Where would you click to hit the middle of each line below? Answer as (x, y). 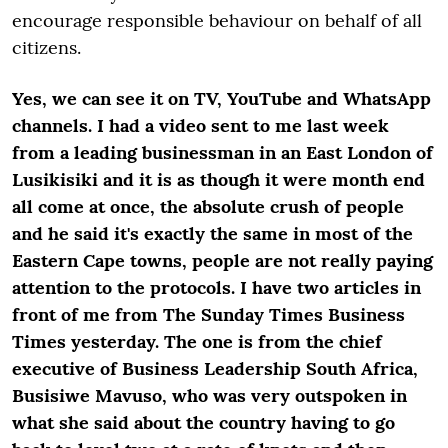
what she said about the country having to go (203, 422)
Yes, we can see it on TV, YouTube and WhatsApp (221, 98)
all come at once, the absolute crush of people (208, 206)
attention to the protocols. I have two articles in (216, 287)
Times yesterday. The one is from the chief (197, 341)
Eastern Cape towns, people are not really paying (222, 260)
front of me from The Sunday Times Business (208, 314)
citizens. (46, 47)
